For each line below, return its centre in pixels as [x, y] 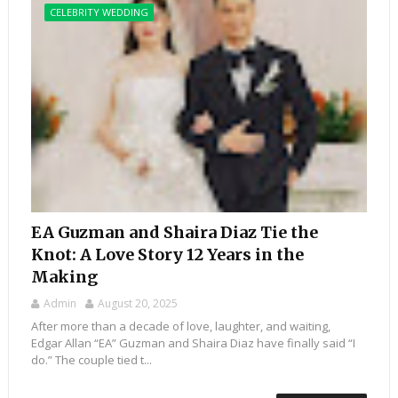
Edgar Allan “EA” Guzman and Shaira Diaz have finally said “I [193, 343]
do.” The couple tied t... [91, 360]
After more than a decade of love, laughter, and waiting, [180, 326]
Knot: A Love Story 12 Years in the [167, 255]
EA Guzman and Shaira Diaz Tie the [174, 233]
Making [64, 277]
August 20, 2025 [137, 304]
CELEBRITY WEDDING [99, 12]
